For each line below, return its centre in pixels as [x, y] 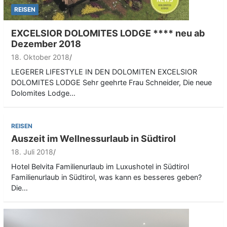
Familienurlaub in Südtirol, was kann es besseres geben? [106, 177]
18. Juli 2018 [32, 152]
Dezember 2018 [46, 44]
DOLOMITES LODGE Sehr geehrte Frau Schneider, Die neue [111, 82]
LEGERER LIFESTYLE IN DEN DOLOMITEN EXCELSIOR [104, 71]
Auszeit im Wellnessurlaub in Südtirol [93, 138]
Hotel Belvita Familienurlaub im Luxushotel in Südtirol [100, 166]
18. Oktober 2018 [40, 57]
